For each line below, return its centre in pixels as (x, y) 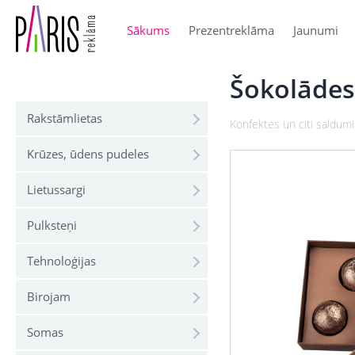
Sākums (148, 30)
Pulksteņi (52, 225)
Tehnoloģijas (61, 261)
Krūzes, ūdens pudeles (88, 154)
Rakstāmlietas (65, 118)
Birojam (49, 297)
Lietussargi (56, 190)
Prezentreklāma (231, 30)
